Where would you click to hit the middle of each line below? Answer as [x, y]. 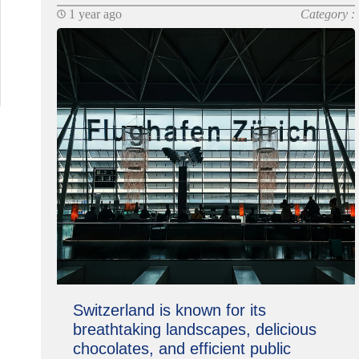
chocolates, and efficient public [182, 349]
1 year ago [93, 14]
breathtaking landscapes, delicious [194, 329]
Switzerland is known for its [169, 310]
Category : [328, 14]
